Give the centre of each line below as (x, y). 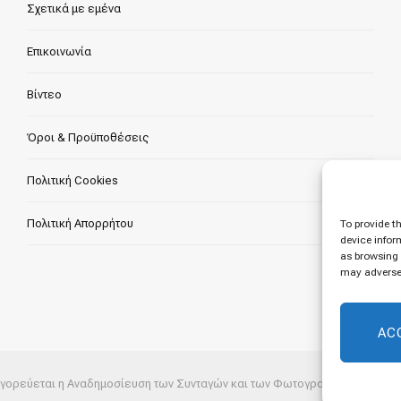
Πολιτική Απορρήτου (81, 223)
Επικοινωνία (60, 51)
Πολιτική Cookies (73, 180)
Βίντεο (45, 94)
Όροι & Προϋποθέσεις (88, 137)
